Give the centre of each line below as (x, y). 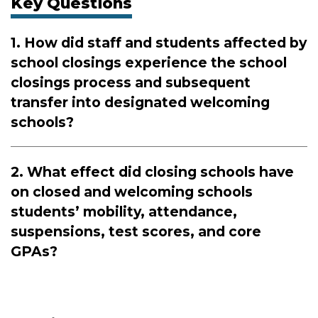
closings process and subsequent (131, 82)
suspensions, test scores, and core (136, 232)
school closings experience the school (149, 62)
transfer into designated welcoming (140, 102)
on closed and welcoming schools (132, 192)
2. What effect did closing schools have (152, 172)
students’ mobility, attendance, (124, 212)
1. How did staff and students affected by (159, 42)
